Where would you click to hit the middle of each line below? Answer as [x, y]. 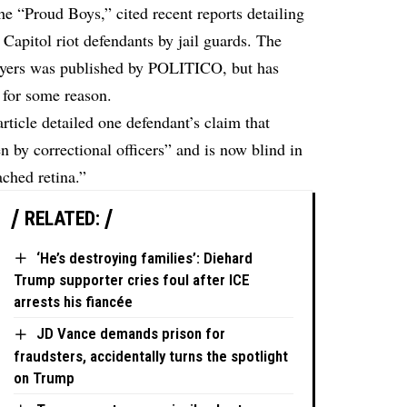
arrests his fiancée [74, 302]
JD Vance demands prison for [131, 334]
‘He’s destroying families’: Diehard [145, 258]
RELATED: [62, 218]
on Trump [45, 377]
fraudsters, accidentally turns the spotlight [151, 356]
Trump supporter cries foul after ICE [132, 280]
